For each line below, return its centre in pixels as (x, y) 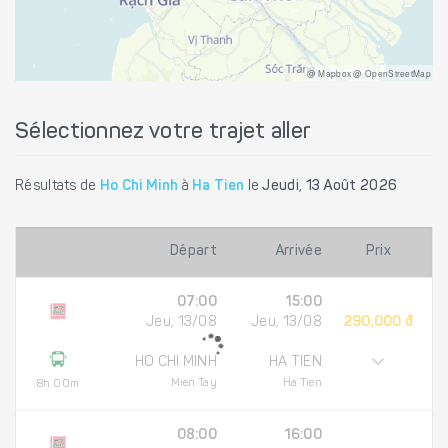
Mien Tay (193, 383)
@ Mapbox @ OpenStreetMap (368, 72)
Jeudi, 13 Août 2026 (330, 186)
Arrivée (298, 251)
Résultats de (57, 186)
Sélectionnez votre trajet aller (163, 132)
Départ (193, 251)
